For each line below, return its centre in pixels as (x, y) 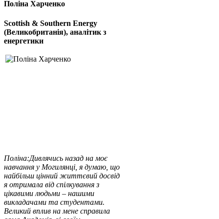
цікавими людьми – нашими (49, 193)
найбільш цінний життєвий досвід (62, 175)
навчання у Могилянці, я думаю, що (62, 167)
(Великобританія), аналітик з (55, 32)
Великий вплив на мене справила (57, 211)
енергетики (24, 41)
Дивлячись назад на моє (68, 158)
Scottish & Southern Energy (51, 23)
